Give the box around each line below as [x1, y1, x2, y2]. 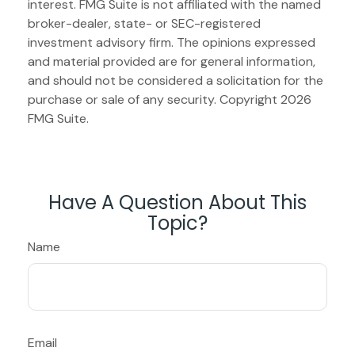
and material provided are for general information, [28, 52, 315, 70]
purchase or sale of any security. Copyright [28, 90, 281, 108]
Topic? [147, 209, 208, 236]
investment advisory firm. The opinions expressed [28, 33, 315, 51]
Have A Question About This [48, 189, 307, 216]
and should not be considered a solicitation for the [28, 71, 323, 89]
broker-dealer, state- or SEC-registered [28, 14, 261, 32]
